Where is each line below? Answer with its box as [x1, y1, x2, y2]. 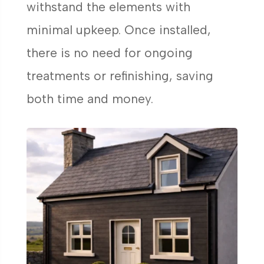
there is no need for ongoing [26, 45, 193, 60]
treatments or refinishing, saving [26, 68, 213, 83]
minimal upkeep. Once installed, [26, 22, 211, 37]
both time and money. [26, 91, 153, 106]
